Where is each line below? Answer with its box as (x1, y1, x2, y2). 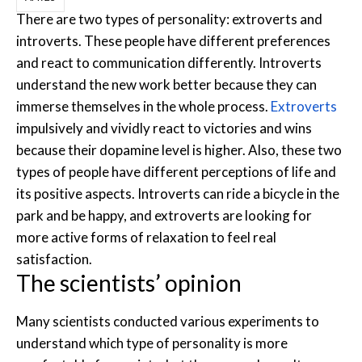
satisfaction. (16, 250, 92, 267)
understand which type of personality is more (16, 334, 288, 351)
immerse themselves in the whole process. (16, 97, 268, 115)
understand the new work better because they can (16, 75, 317, 93)
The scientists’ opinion (16, 268, 242, 297)
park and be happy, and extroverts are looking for (16, 206, 312, 224)
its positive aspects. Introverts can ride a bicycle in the (16, 184, 339, 202)
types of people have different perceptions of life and (16, 162, 336, 180)
